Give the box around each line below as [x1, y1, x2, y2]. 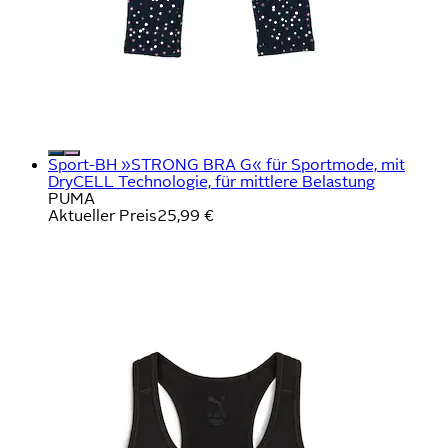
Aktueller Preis [48, 206, 157, 224]
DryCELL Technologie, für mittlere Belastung [48, 172, 375, 190]
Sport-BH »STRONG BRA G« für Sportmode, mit [48, 155, 405, 173]
